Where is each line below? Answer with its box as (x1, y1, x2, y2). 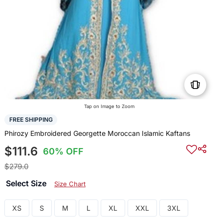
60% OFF (43, 146, 84, 156)
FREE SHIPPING (9, 116, 53, 124)
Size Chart (54, 179, 86, 188)
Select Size (5, 178, 48, 188)
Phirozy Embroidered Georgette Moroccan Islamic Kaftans (4, 129, 190, 137)
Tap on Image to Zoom (84, 104, 135, 109)
